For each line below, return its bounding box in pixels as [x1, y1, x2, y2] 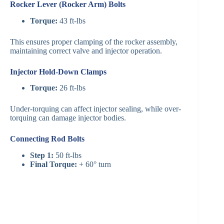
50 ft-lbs [53, 151, 81, 160]
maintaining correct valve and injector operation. [10, 46, 162, 55]
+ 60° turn [77, 160, 111, 169]
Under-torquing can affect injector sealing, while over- [10, 104, 181, 113]
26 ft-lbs [57, 83, 85, 92]
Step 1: [30, 151, 53, 160]
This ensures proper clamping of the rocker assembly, [10, 37, 177, 46]
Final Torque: [30, 160, 77, 169]
